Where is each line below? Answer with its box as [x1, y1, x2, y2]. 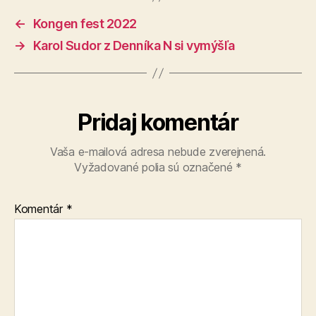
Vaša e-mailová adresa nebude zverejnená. [49, 145, 267, 159]
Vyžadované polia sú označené [74, 160, 236, 174]
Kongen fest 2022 [32, 16, 137, 31]
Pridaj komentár [78, 109, 238, 136]
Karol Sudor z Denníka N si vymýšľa [32, 38, 235, 53]
